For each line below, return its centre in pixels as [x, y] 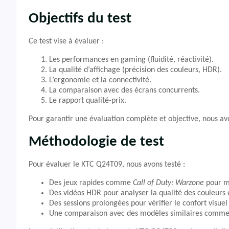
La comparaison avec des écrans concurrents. [124, 90]
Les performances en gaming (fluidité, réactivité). [131, 60]
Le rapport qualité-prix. [88, 101]
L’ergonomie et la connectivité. [100, 80]
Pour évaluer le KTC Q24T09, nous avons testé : [107, 165]
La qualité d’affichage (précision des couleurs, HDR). [135, 70]
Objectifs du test [80, 19]
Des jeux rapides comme [91, 183]
